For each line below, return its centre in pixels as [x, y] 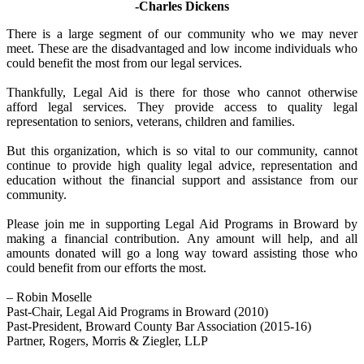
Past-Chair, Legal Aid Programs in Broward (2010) [137, 311]
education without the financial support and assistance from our [182, 180]
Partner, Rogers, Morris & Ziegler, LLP [109, 340]
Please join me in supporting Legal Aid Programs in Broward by [182, 223]
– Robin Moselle [49, 297]
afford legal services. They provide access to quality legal [182, 106]
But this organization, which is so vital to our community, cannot [182, 150]
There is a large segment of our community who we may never [182, 33]
